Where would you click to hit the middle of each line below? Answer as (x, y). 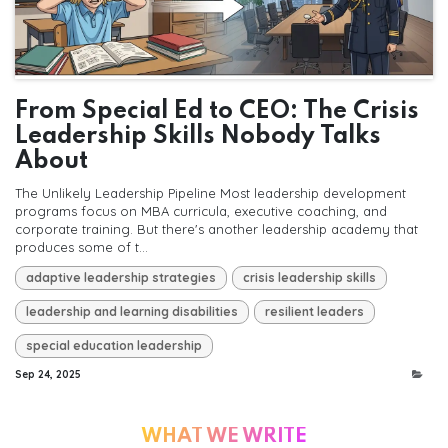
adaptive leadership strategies (121, 278)
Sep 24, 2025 (48, 375)
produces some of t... (81, 247)
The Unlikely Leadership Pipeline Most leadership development (210, 193)
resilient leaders (314, 312)
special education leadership (114, 346)
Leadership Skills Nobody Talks (198, 137)
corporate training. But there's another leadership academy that (216, 229)
